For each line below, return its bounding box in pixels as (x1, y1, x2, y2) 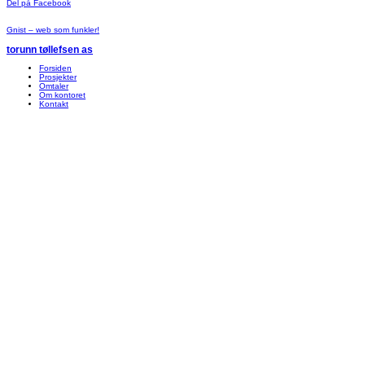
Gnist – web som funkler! (7, 25, 99, 34)
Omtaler (39, 81, 68, 91)
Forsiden (39, 64, 72, 73)
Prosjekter (39, 73, 77, 82)
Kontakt (39, 99, 68, 109)
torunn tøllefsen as (7, 43, 93, 55)
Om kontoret (39, 90, 86, 100)
